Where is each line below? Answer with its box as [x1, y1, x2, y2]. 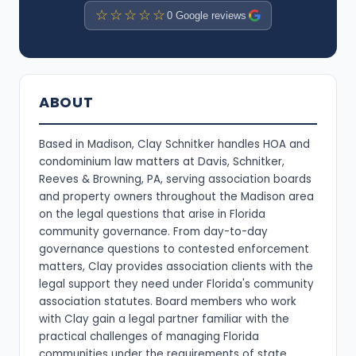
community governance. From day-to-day [39, 224, 268, 240]
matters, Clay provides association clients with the [39, 259, 313, 275]
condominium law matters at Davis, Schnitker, [39, 154, 284, 170]
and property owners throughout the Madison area [39, 189, 314, 205]
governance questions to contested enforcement [39, 242, 309, 257]
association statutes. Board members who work [39, 294, 296, 310]
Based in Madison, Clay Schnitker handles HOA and [39, 137, 310, 153]
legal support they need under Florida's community [39, 277, 314, 292]
